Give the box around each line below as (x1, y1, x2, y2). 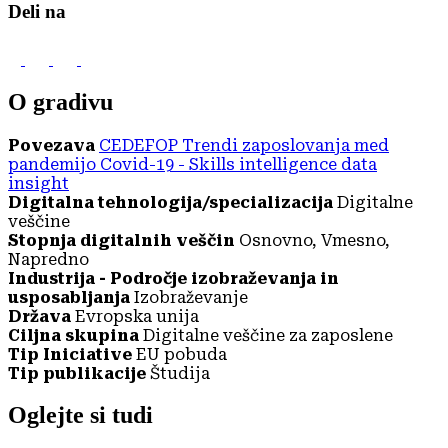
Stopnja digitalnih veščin (8, 230, 235, 250)
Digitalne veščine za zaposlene (143, 325, 393, 345)
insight (8, 173, 69, 193)
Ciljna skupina (8, 325, 143, 345)
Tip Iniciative (8, 344, 132, 364)
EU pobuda (136, 344, 227, 364)
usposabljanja (8, 287, 130, 307)
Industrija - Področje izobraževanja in (8, 268, 339, 288)
